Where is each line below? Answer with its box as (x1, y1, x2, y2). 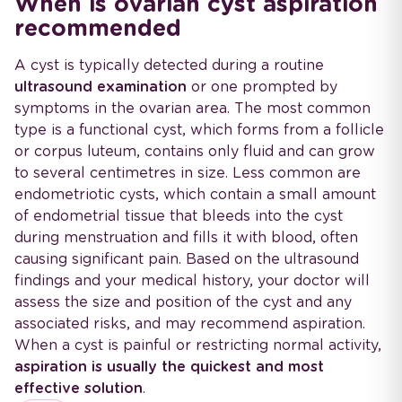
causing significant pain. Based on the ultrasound (14, 250, 359, 268)
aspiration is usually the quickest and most (14, 358, 324, 376)
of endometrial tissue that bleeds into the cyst (14, 207, 343, 225)
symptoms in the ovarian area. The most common (14, 100, 371, 118)
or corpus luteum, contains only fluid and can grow (14, 143, 375, 161)
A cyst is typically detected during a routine (14, 57, 324, 74)
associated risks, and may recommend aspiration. (14, 315, 365, 333)
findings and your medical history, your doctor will (14, 272, 370, 290)
